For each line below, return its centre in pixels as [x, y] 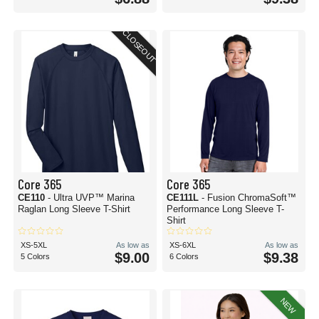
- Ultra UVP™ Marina [91, 198]
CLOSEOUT [139, 46]
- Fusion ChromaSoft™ [249, 198]
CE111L [184, 198]
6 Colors [184, 256]
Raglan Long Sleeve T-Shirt [74, 209]
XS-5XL [34, 245]
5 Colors [35, 256]
